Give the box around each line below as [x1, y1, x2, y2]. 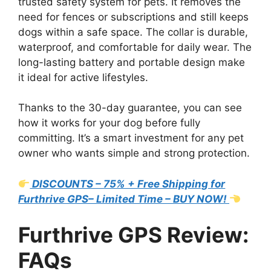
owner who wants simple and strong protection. [18, 147, 250, 160]
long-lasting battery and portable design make [18, 56, 245, 68]
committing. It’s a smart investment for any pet [18, 132, 244, 145]
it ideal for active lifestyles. [18, 71, 148, 83]
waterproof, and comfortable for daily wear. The [18, 41, 252, 53]
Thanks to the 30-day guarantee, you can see [18, 102, 242, 114]
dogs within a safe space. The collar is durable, [18, 25, 248, 38]
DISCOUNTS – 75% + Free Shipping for [30, 177, 226, 190]
